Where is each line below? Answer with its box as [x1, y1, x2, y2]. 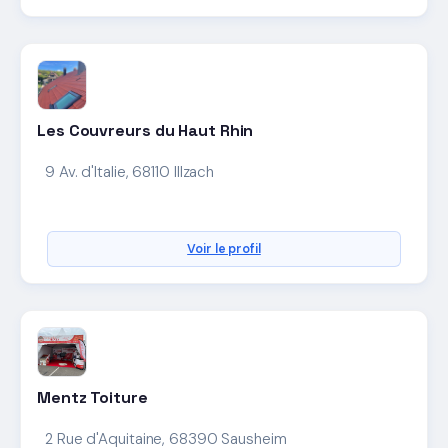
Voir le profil [187, 240, 261, 257]
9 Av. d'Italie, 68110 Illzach [45, 161, 215, 182]
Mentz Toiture [37, 386, 148, 408]
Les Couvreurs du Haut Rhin [37, 119, 254, 141]
